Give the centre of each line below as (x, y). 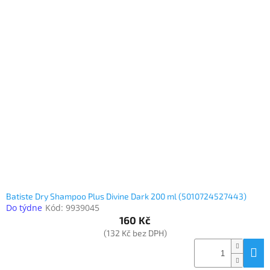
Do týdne (24, 208)
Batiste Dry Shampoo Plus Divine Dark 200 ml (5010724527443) (126, 196)
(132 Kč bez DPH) (135, 233)
